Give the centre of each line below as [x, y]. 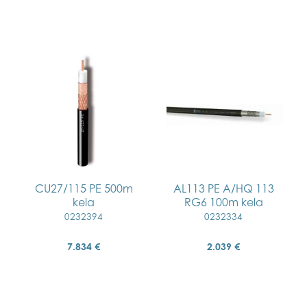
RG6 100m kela [223, 202]
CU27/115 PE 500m [84, 188]
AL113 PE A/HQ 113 [223, 188]
